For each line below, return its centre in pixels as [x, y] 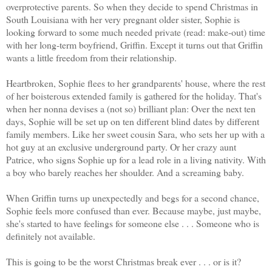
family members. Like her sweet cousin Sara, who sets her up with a [135, 134]
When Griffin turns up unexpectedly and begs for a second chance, [133, 198]
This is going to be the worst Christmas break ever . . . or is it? [124, 262]
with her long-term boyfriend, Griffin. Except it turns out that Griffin [134, 45]
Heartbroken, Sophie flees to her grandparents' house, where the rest [136, 83]
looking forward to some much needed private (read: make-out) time [136, 32]
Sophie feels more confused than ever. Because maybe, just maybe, [134, 211]
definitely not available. [51, 236]
